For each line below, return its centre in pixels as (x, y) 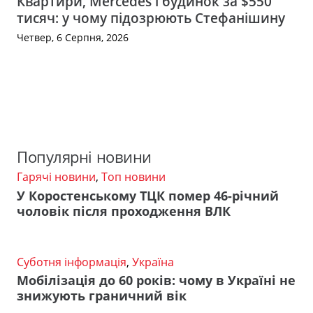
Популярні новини (84, 157)
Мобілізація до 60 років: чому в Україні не (156, 281)
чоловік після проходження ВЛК (124, 211)
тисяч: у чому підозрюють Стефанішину (151, 17)
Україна (153, 262)
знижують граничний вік (102, 296)
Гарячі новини (56, 177)
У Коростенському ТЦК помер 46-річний (148, 195)
